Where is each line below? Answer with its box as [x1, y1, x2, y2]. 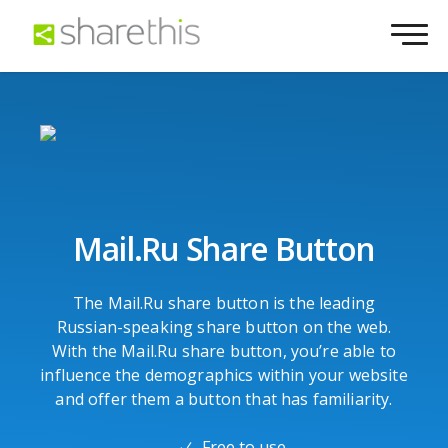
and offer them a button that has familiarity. [55, 388, 393, 411]
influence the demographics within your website [40, 364, 408, 387]
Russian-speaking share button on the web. [56, 316, 392, 339]
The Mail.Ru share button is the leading [72, 292, 376, 315]
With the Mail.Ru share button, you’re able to [51, 340, 397, 363]
